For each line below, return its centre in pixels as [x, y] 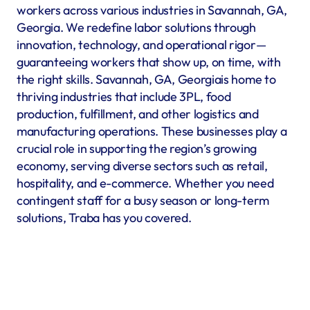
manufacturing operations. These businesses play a [152, 131]
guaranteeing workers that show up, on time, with [149, 62]
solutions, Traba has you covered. [104, 218]
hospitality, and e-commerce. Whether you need [145, 183]
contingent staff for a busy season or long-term [143, 200]
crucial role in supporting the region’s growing [137, 148]
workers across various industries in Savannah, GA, [152, 10]
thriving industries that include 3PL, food [124, 97]
